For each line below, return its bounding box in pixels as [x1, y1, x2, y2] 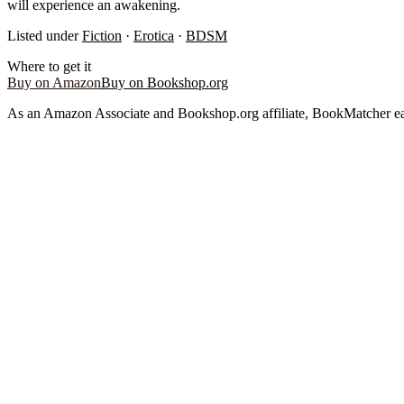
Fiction [82, 27, 122, 43]
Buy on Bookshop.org [101, 74, 228, 90]
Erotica [133, 27, 174, 43]
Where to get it [7, 58, 91, 74]
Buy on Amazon [7, 74, 101, 90]
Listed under [7, 27, 78, 43]
